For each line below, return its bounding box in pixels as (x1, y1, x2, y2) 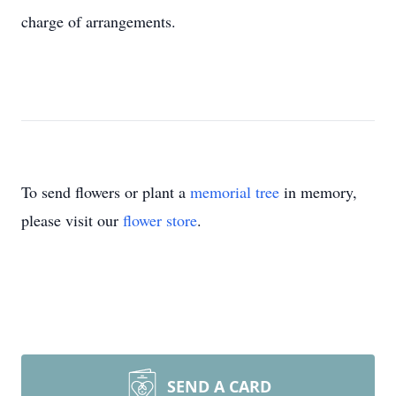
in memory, (279, 181, 357, 202)
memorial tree (190, 181, 279, 202)
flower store (123, 209, 197, 231)
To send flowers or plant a (21, 181, 190, 202)
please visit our (21, 209, 123, 231)
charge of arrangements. (21, 11, 176, 32)
